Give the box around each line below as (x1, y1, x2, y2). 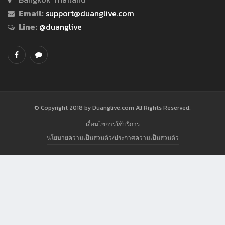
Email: (19, 7, 44, 19)
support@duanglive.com (46, 7, 134, 19)
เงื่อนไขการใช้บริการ (85, 119, 140, 128)
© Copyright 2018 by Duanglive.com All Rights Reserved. (34, 103, 191, 113)
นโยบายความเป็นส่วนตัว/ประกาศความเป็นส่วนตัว (46, 133, 179, 142)
